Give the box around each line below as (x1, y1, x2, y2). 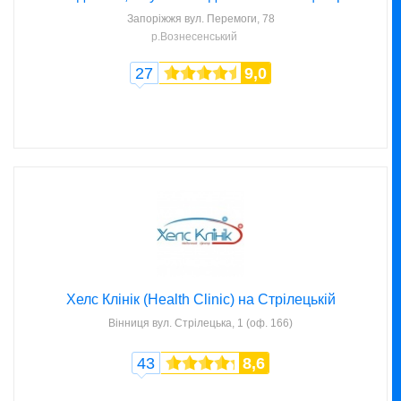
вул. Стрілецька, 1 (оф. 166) (152, 316, 293, 329)
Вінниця (108, 316, 149, 329)
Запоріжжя (126, 12, 182, 25)
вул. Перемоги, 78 (183, 12, 275, 25)
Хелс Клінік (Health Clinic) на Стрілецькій (65, 291, 336, 307)
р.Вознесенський (150, 30, 237, 43)
